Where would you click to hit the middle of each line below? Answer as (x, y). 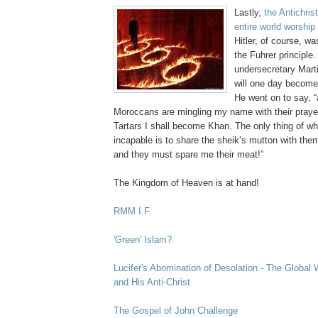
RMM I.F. (133, 212)
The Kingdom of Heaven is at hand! (186, 183)
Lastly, (249, 13)
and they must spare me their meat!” (188, 155)
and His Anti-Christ (152, 283)
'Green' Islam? (143, 240)
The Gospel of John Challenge (176, 311)
